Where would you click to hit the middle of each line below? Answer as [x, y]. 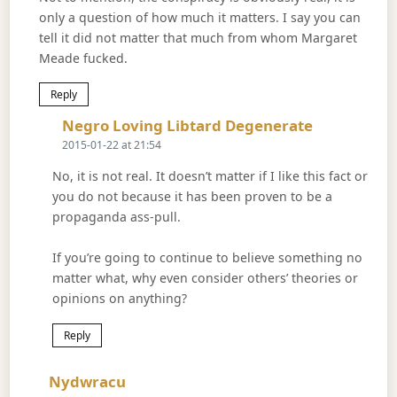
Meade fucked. [83, 58]
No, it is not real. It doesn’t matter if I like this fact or [210, 176]
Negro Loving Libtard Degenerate [188, 126]
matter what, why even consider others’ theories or [205, 277]
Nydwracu [88, 381]
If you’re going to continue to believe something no [207, 257]
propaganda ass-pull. [116, 217]
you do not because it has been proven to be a [192, 197]
